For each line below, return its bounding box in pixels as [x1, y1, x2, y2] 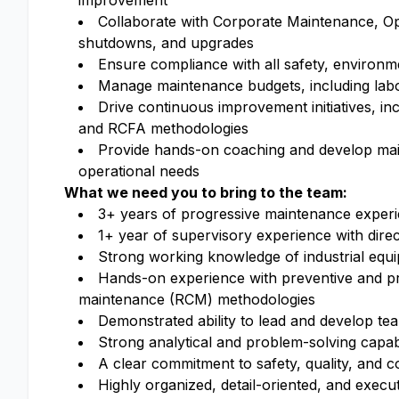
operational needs [78, 162, 199, 180]
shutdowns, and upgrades [78, 34, 254, 52]
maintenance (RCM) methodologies [78, 290, 315, 308]
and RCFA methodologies [78, 119, 248, 137]
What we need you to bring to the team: [64, 183, 354, 201]
